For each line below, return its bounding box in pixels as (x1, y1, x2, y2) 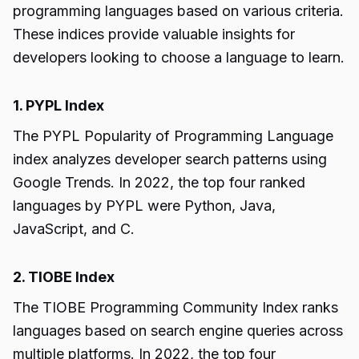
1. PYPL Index (13, 97, 104, 114)
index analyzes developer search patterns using (13, 151, 327, 167)
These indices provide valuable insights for (13, 26, 295, 42)
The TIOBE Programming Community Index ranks (13, 299, 338, 316)
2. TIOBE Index (13, 268, 115, 285)
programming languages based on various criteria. (13, 2, 344, 19)
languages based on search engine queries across (13, 322, 343, 339)
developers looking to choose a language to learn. (13, 49, 345, 66)
